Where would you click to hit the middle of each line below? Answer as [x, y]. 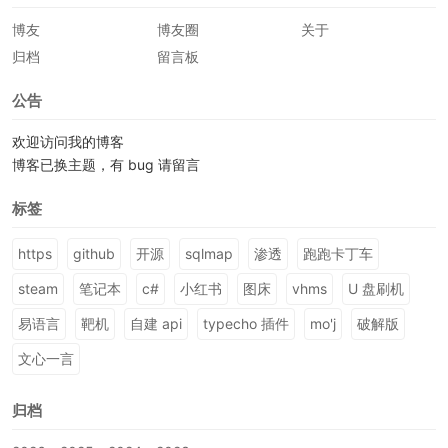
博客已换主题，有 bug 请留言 [106, 164]
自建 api [156, 323]
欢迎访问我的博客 [68, 141]
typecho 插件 [246, 323]
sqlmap [209, 253]
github [94, 253]
